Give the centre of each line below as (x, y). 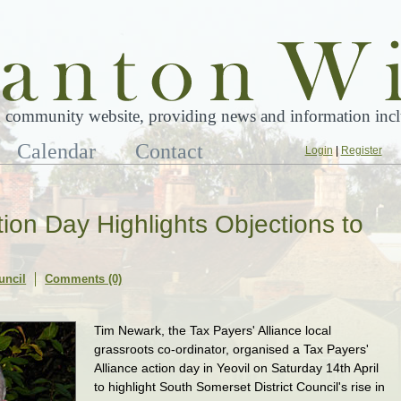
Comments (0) (84, 279)
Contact (170, 151)
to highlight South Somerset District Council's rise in (240, 387)
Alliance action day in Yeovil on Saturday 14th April (237, 368)
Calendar (57, 151)
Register (361, 150)
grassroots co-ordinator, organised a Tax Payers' (232, 349)
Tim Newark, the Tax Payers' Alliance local (213, 330)
